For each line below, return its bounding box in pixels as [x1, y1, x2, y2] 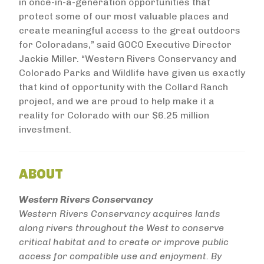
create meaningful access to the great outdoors [19, 25, 240, 36]
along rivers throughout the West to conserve [19, 222, 224, 233]
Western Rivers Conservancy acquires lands [19, 208, 220, 219]
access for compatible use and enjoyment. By [19, 250, 222, 262]
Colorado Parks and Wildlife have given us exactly [19, 67, 245, 78]
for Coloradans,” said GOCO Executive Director [19, 39, 232, 50]
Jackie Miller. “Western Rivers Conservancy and [19, 53, 236, 64]
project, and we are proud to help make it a [19, 95, 214, 107]
